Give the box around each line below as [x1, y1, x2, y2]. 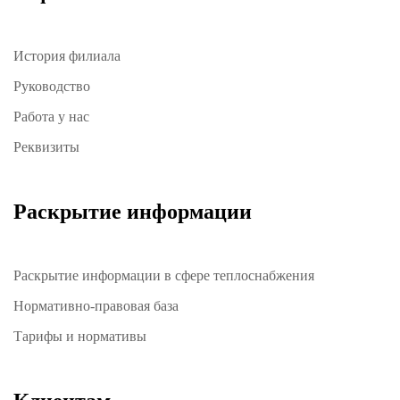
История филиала [13, 48, 121, 64]
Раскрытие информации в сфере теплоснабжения [13, 268, 314, 284]
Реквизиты [13, 139, 79, 155]
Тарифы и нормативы [13, 329, 146, 345]
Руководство [13, 79, 90, 95]
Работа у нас [13, 109, 89, 125]
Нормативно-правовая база [13, 298, 179, 314]
